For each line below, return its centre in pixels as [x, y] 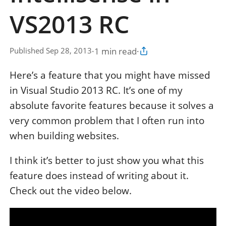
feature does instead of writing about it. [99, 175]
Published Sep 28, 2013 [51, 51]
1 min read [116, 51]
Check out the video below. [71, 190]
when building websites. [64, 135]
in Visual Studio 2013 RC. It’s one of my [96, 90]
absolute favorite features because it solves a [112, 105]
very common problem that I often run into [107, 120]
